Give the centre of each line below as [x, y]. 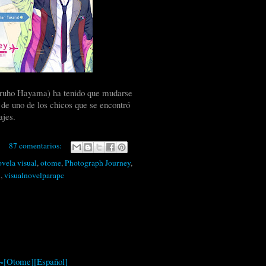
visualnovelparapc [34, 175]
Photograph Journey [98, 162]
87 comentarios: [36, 146]
